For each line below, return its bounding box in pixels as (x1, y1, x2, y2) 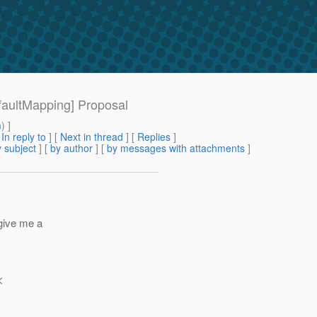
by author (50, 141, 93, 156)
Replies (137, 129, 171, 144)
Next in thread (60, 129, 123, 144)
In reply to (1, 129, 46, 144)
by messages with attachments (107, 141, 245, 156)
